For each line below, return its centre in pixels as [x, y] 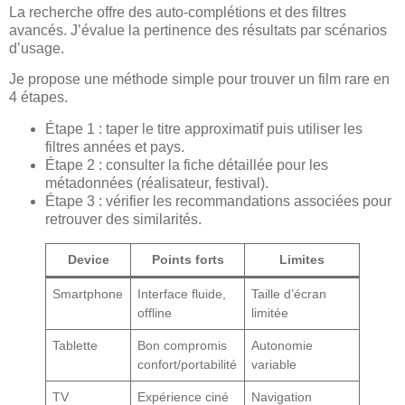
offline [155, 312]
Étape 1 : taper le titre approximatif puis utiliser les [204, 128]
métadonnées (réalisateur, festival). [157, 183]
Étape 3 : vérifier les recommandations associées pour [218, 201]
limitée [270, 312]
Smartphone [88, 293]
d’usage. [37, 49]
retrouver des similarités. [123, 219]
